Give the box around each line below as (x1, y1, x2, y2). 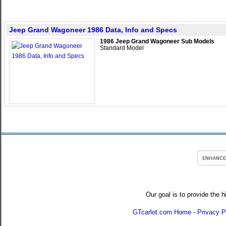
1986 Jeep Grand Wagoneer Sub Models (100, 38, 214, 45)
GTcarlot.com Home (133, 208, 191, 216)
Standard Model (100, 44, 144, 51)
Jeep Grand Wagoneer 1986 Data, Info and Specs (9, 26, 177, 34)
